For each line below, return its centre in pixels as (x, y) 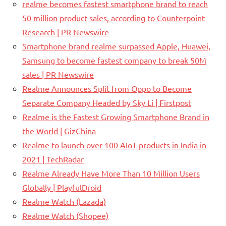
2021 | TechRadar (53, 159)
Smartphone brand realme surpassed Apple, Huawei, (116, 46)
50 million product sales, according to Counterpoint (114, 17)
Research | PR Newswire (66, 32)
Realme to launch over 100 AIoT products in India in (114, 145)
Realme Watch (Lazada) (64, 201)
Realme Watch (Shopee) (65, 215)
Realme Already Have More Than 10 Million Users (111, 173)
